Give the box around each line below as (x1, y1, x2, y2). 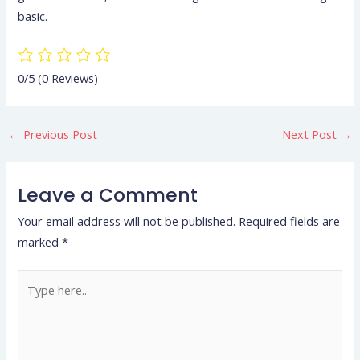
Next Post (282, 125, 341, 142)
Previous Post (19, 125, 97, 142)
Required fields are (239, 213, 341, 230)
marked (18, 234, 63, 251)
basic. (18, 7, 48, 24)
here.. (17, 292, 47, 309)
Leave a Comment (18, 182, 198, 209)
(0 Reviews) (38, 69, 99, 86)
